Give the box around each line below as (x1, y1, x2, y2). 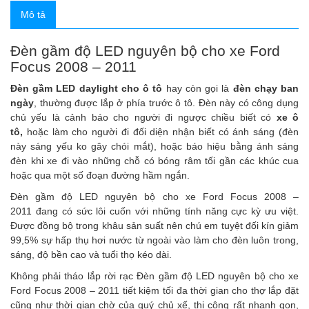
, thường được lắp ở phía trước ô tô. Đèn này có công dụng (34, 97, 299, 108)
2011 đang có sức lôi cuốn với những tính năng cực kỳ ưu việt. (10, 206, 299, 217)
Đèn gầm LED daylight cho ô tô (10, 83, 163, 94)
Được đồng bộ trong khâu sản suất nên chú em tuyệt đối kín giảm (10, 220, 299, 231)
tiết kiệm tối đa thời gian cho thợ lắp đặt (122, 285, 299, 296)
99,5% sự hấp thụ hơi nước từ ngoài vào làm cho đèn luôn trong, (10, 235, 299, 246)
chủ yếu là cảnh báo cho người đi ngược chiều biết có (10, 112, 277, 123)
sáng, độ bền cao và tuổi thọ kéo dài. (10, 249, 172, 260)
